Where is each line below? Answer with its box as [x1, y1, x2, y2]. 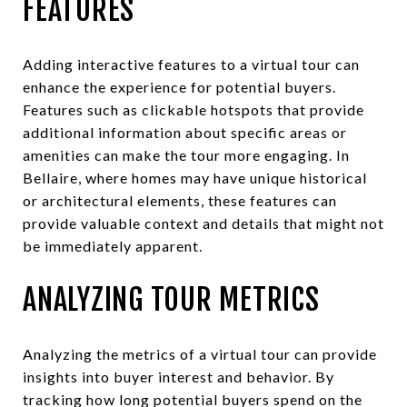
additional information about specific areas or [23, 123, 347, 141]
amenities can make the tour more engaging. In [23, 145, 350, 164]
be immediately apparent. [23, 236, 203, 254]
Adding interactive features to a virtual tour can [23, 55, 360, 73]
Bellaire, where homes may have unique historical [23, 168, 367, 186]
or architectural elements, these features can [23, 191, 337, 209]
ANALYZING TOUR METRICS [23, 281, 320, 318]
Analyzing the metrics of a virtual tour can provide [23, 344, 377, 362]
